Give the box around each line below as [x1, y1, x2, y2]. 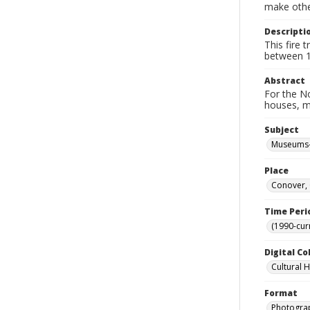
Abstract [264, 75, 305, 86]
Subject [264, 124, 299, 136]
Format [264, 287, 298, 299]
